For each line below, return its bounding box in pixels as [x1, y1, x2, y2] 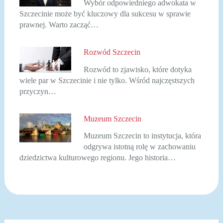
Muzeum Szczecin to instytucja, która [84, 131, 202, 140]
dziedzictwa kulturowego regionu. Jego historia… [19, 153, 176, 162]
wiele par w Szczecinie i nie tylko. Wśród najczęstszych [19, 76, 195, 85]
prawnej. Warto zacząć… [19, 20, 99, 29]
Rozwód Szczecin [84, 48, 141, 57]
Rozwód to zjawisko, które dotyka [84, 65, 192, 74]
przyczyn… [19, 87, 56, 96]
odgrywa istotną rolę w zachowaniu [84, 142, 196, 151]
